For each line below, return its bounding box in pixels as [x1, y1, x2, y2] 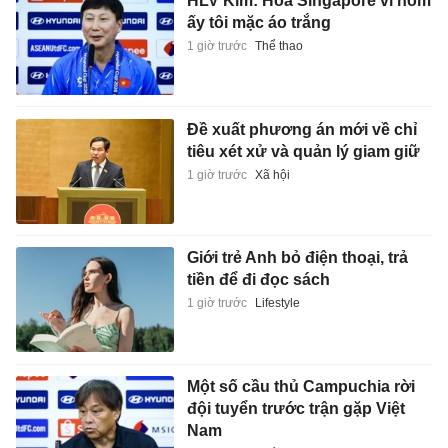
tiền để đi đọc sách [186, 271, 330, 289]
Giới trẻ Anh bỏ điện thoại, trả [186, 249, 408, 267]
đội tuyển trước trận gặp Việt [186, 399, 405, 417]
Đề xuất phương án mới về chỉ [186, 120, 417, 138]
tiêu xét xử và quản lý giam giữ [186, 142, 420, 160]
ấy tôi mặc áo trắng [186, 13, 331, 31]
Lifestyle [254, 296, 300, 311]
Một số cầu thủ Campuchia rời [186, 377, 415, 395]
